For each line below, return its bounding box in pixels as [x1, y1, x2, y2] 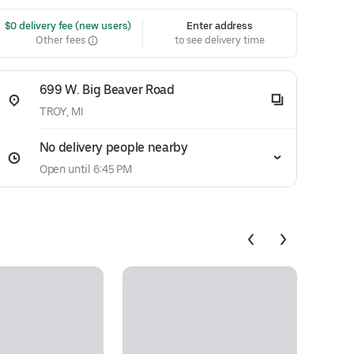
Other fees [36, 34, 88, 46]
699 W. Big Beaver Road [39, 82, 175, 97]
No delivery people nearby [39, 140, 188, 155]
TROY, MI [39, 105, 85, 118]
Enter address [186, 20, 254, 32]
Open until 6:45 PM [39, 163, 133, 175]
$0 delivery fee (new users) [2, 20, 132, 32]
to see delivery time [175, 34, 265, 46]
